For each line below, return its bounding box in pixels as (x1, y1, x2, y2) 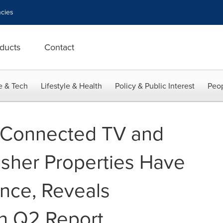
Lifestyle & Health (41, 80, 102, 92)
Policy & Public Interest (115, 80, 195, 92)
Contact (44, 41, 74, 54)
